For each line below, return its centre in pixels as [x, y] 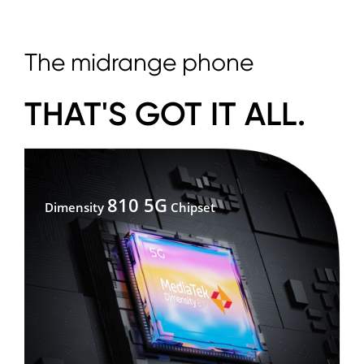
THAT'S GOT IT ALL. [165, 115]
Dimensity [76, 207]
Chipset [191, 207]
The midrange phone [139, 62]
